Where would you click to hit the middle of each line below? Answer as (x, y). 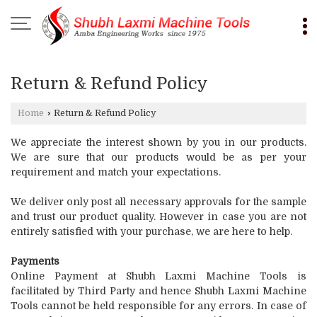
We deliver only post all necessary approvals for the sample (158, 202)
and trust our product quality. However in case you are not (158, 217)
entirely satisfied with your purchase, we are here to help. (151, 231)
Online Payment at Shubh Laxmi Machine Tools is (158, 276)
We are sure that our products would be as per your (158, 157)
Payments (35, 261)
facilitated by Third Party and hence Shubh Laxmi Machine (158, 291)
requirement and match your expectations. (116, 172)
